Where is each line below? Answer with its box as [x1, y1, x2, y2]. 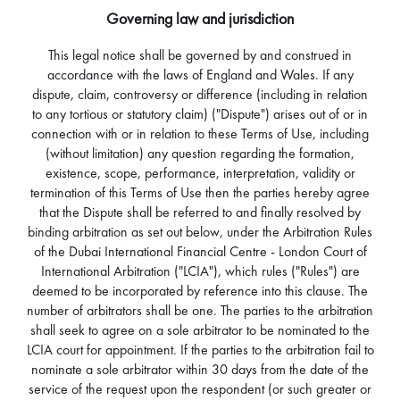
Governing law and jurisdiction [106, 7, 294, 29]
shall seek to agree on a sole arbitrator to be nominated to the [30, 320, 370, 339]
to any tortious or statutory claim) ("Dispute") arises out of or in [32, 104, 368, 123]
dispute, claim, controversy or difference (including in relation [32, 84, 368, 104]
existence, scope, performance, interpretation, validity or [45, 162, 355, 182]
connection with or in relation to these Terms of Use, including [31, 123, 369, 143]
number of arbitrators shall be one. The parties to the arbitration [27, 300, 373, 320]
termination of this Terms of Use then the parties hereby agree [30, 182, 370, 202]
